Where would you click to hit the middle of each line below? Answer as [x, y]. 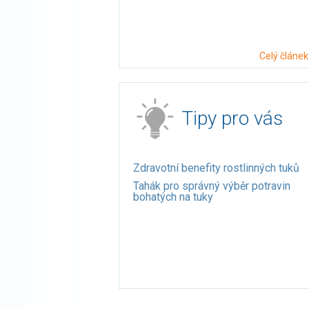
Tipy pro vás [232, 118]
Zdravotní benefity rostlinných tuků [216, 168]
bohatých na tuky [173, 197]
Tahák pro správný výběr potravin [212, 186]
